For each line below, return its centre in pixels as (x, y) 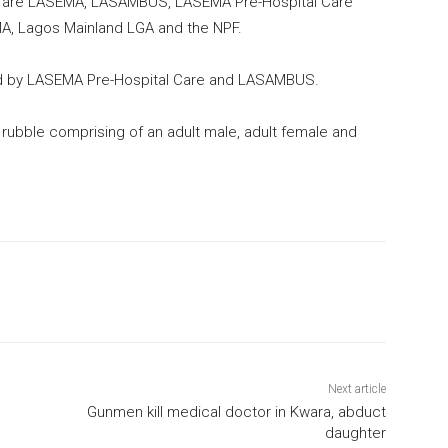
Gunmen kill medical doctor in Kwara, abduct (236, 412)
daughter (355, 433)
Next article (356, 389)
